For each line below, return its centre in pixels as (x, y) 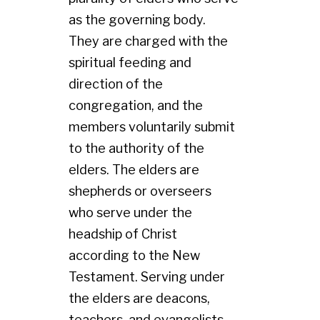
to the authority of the (136, 148)
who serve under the (130, 212)
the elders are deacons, (139, 298)
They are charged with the (148, 41)
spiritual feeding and (130, 62)
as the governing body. (137, 20)
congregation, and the (136, 105)
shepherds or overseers (140, 191)
